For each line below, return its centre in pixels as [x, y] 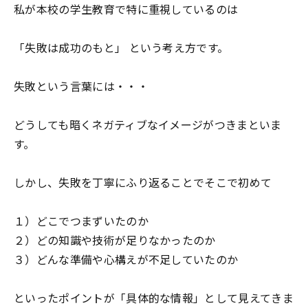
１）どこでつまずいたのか [81, 221]
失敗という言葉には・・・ [81, 86]
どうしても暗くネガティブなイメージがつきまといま [148, 124]
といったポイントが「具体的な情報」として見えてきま [154, 298]
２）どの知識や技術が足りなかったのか [115, 240]
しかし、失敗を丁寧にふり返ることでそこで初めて [143, 182]
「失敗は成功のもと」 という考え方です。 [121, 47]
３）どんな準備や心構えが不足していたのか [126, 259]
